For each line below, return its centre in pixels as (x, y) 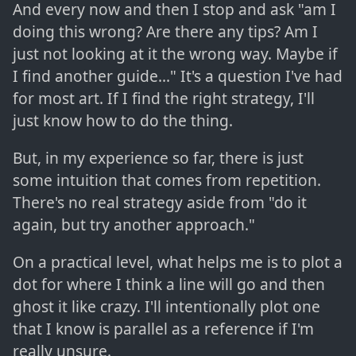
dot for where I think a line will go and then (169, 284)
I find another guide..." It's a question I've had (178, 75)
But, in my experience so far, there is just (158, 157)
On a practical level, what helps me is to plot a (178, 261)
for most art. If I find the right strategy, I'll (164, 98)
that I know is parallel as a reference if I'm (163, 328)
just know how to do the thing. (123, 120)
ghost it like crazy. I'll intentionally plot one (166, 306)
